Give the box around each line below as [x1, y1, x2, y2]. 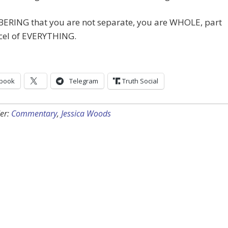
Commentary [11, 108, 57, 120]
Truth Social [122, 76, 158, 86]
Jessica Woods [61, 108, 111, 120]
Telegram [69, 76, 98, 86]
